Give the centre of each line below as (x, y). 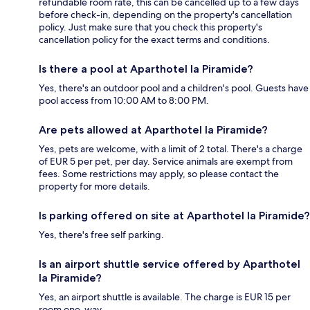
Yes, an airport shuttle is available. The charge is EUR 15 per (165, 297)
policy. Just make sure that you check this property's (151, 27)
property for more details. (94, 186)
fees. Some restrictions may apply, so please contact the (159, 174)
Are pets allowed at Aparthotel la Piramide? (153, 130)
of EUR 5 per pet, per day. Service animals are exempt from (166, 162)
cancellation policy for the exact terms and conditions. (154, 40)
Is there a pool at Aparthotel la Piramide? (146, 69)
